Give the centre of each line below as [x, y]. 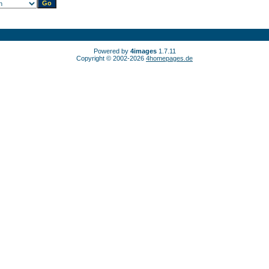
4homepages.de [169, 58]
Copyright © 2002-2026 [111, 58]
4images [143, 51]
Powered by [112, 51]
